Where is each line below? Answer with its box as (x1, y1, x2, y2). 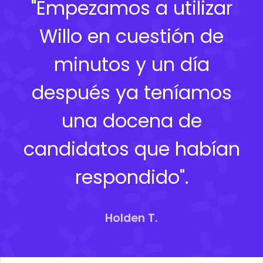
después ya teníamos (31, 79, 232, 106)
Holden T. (105, 210, 158, 226)
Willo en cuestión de (39, 22, 224, 49)
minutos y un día (53, 50, 210, 77)
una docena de (61, 107, 202, 134)
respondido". (75, 163, 188, 190)
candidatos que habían (23, 135, 240, 162)
